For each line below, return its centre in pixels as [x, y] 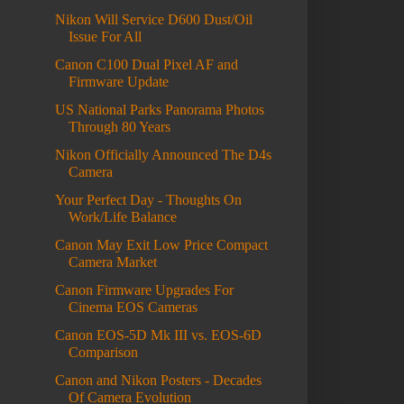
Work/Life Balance [122, 217]
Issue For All [105, 37]
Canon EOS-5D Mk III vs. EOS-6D [158, 335]
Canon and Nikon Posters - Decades [158, 381]
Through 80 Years [119, 127]
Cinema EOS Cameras [133, 308]
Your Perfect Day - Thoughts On [148, 200]
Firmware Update [118, 82]
